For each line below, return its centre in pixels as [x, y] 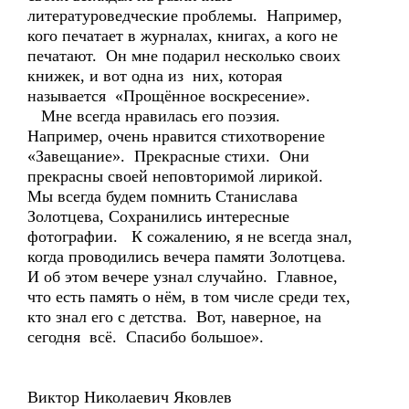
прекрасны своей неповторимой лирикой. [175, 176]
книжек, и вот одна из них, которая [155, 76]
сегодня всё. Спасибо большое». [146, 337]
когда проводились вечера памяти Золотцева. [189, 257]
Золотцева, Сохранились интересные [158, 216]
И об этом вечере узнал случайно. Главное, [183, 277]
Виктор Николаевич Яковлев [130, 397]
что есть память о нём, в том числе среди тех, [189, 297]
